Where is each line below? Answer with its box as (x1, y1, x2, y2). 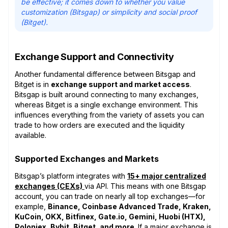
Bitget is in (15, 79, 51, 89)
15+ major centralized (127, 171, 206, 180)
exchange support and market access (51, 79, 190, 89)
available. (15, 130, 46, 139)
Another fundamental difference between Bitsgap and (15, 69, 195, 78)
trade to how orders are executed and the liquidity (15, 120, 185, 129)
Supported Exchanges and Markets (15, 153, 159, 164)
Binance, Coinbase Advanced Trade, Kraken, (48, 202, 211, 211)
